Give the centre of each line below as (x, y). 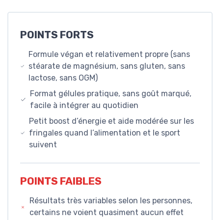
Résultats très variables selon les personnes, (111, 200)
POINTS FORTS (57, 35)
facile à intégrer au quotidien (84, 105)
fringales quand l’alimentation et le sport (104, 133)
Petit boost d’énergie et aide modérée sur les (111, 121)
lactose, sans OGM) (63, 78)
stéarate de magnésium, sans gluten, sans (107, 66)
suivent (43, 144)
